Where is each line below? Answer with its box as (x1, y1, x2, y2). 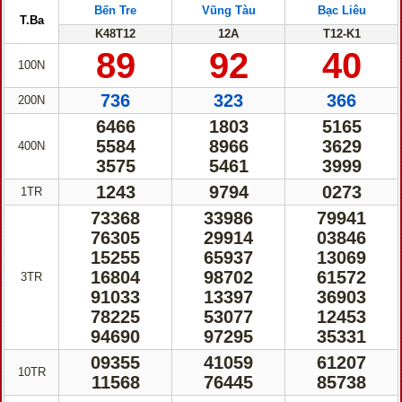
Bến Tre (94, 4, 136, 17)
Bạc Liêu (317, 4, 366, 17)
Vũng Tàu (201, 4, 256, 17)
